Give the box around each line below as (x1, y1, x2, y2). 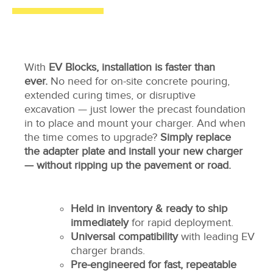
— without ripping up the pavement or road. (24, 159, 231, 172)
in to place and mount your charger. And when (24, 117, 246, 130)
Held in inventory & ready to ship (71, 202, 227, 215)
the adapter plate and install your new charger (24, 145, 243, 158)
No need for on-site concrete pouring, (48, 75, 230, 88)
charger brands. (71, 244, 145, 257)
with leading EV (178, 230, 255, 243)
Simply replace (160, 131, 231, 144)
